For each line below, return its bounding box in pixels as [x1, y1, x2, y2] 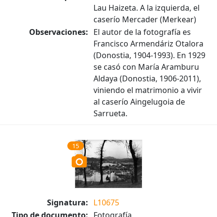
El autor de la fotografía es [93, 27, 191, 37]
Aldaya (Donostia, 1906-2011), [93, 73, 201, 84]
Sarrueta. [93, 108, 127, 119]
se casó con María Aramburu [93, 62, 199, 72]
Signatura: [47, 197, 88, 208]
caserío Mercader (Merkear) [93, 14, 196, 25]
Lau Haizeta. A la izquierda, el [93, 2, 200, 13]
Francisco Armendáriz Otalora [93, 38, 203, 49]
